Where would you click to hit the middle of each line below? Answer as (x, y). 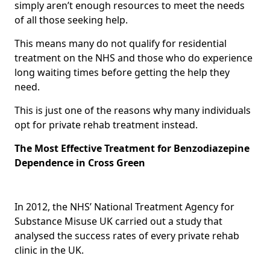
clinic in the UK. (49, 250)
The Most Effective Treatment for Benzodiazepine (132, 148)
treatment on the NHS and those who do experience (133, 58)
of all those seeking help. (71, 20)
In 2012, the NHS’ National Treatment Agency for (124, 206)
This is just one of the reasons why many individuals (133, 110)
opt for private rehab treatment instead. (106, 124)
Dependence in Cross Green (80, 162)
